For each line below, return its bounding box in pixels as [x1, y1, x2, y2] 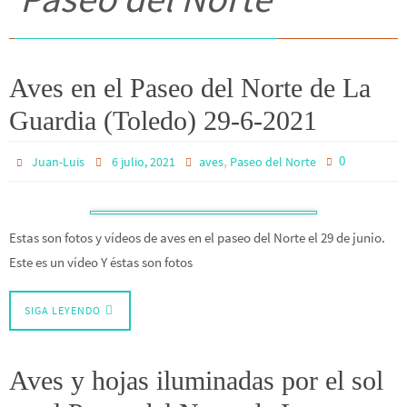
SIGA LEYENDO [25, 303, 101, 318]
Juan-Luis [32, 154, 85, 170]
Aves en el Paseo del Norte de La [9, 73, 371, 103]
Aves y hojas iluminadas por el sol [9, 365, 383, 396]
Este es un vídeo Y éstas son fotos [9, 253, 193, 271]
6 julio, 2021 [111, 154, 175, 170]
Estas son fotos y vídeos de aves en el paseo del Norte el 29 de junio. [9, 229, 385, 246]
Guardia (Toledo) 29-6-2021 [9, 105, 317, 135]
